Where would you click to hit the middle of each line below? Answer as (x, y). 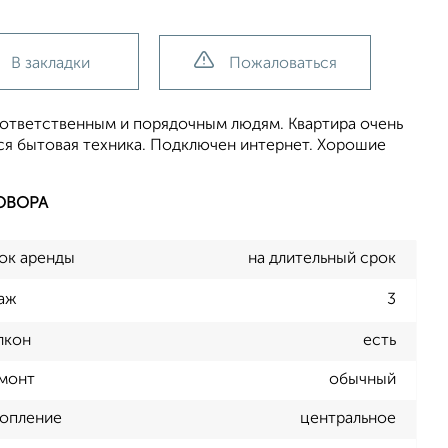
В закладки (50, 64)
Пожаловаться (282, 64)
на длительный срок (322, 259)
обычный (362, 380)
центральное (348, 419)
